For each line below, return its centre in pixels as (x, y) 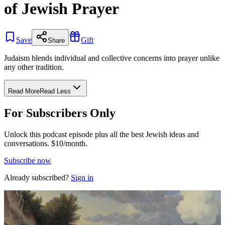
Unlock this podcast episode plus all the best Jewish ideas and (101, 134)
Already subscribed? (36, 177)
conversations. (27, 143)
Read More (24, 91)
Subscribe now (28, 160)
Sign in (82, 177)
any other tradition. (34, 67)
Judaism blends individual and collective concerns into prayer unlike (112, 58)
